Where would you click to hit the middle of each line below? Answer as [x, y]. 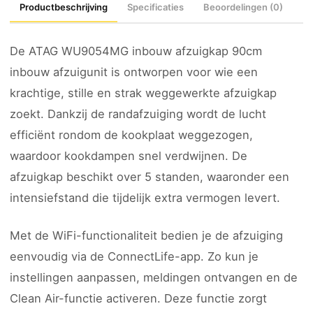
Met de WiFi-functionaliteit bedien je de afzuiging [146, 235]
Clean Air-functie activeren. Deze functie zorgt [138, 298]
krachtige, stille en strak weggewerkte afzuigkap [143, 93]
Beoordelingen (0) [243, 7]
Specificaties [155, 7]
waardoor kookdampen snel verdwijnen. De [129, 156]
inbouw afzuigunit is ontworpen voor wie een [134, 72]
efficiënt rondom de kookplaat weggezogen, [131, 135]
